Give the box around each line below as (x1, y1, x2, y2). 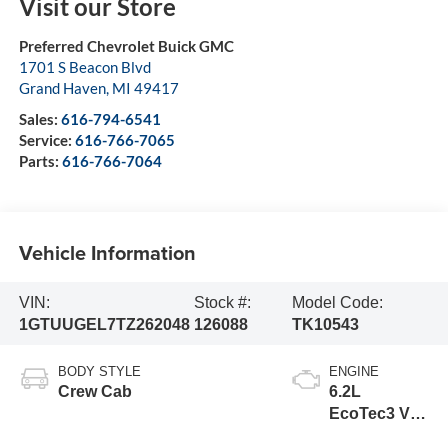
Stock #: (193, 293, 251, 311)
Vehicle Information (18, 237, 196, 267)
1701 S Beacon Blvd (18, 58, 151, 77)
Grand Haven (18, 79, 106, 98)
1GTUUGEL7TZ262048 (18, 315, 190, 333)
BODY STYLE (57, 364, 141, 380)
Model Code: (291, 293, 383, 311)
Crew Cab (57, 383, 132, 401)
